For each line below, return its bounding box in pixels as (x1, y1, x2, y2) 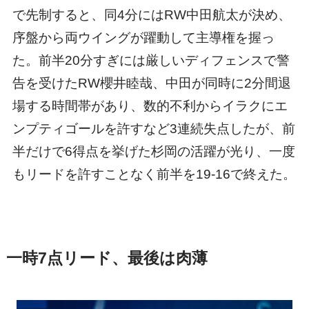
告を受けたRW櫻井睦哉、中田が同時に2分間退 (12, 75, 291, 90)
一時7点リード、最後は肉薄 (6, 250, 208, 268)
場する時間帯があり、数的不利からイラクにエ (12, 98, 288, 113)
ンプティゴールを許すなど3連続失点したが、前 (12, 121, 295, 136)
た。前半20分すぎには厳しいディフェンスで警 (12, 52, 290, 68)
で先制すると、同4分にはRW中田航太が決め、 (12, 7, 291, 22)
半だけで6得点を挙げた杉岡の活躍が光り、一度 (12, 143, 295, 159)
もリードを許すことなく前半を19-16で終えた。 (12, 166, 296, 181)
